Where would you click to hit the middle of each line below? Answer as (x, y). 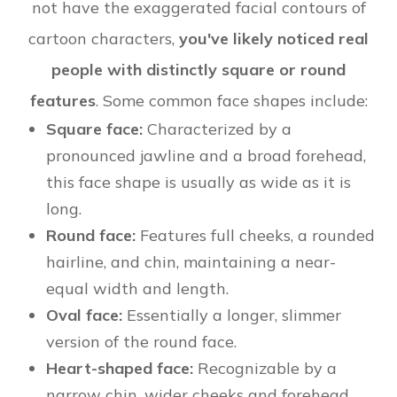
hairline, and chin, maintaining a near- (191, 262)
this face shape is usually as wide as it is (199, 183)
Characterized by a (218, 129)
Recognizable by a (265, 369)
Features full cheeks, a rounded (256, 236)
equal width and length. (138, 289)
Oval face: (85, 315)
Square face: (95, 129)
